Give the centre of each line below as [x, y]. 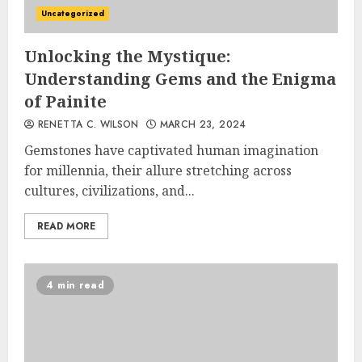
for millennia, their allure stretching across [158, 170]
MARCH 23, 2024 [201, 124]
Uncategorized [73, 13]
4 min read [75, 285]
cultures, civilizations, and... [109, 191]
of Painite [65, 101]
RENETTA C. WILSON [86, 124]
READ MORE [66, 226]
